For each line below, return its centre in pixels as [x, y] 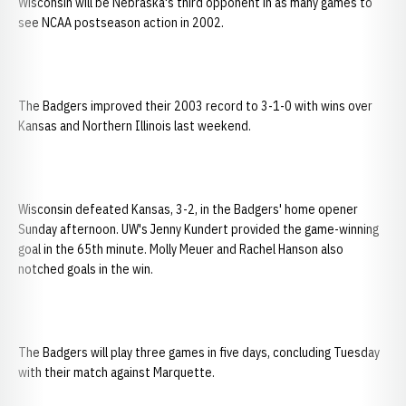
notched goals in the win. [86, 269]
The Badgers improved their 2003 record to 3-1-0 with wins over [195, 106]
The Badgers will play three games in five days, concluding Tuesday [199, 353]
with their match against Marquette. [116, 372]
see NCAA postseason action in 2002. [121, 23]
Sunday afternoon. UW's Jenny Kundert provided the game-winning [198, 229]
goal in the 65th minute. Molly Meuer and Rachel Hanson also [181, 249]
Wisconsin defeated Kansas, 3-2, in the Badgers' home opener [188, 209]
